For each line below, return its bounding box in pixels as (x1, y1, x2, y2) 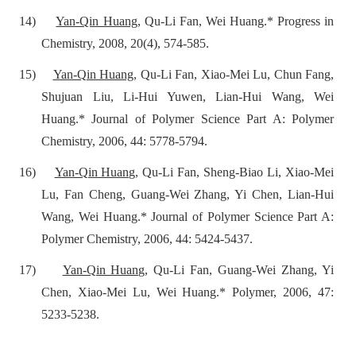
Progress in (277, 14, 335, 28)
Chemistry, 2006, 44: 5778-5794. (41, 133, 207, 148)
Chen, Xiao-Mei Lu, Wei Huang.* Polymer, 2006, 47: (41, 284, 334, 299)
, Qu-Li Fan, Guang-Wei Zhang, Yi (145, 262, 335, 277)
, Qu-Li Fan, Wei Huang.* (137, 14, 277, 28)
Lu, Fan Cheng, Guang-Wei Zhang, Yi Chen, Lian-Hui (41, 187, 334, 201)
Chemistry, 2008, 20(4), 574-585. (41, 36, 209, 50)
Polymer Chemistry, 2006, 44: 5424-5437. (41, 231, 253, 246)
